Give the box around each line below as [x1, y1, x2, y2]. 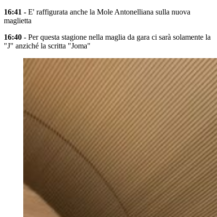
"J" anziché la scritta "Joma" [4, 42, 91, 50]
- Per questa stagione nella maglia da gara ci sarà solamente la [22, 33, 211, 42]
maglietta [4, 16, 31, 25]
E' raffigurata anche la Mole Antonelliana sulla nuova [26, 8, 190, 16]
